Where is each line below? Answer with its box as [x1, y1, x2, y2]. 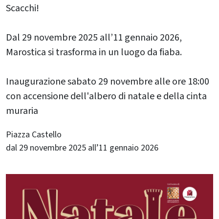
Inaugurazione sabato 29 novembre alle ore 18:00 [6, 74, 209, 88]
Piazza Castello [6, 128, 62, 141]
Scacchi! [6, 1, 39, 15]
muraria [6, 104, 38, 118]
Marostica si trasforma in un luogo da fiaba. [6, 45, 182, 59]
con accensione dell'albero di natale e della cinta [6, 89, 207, 103]
